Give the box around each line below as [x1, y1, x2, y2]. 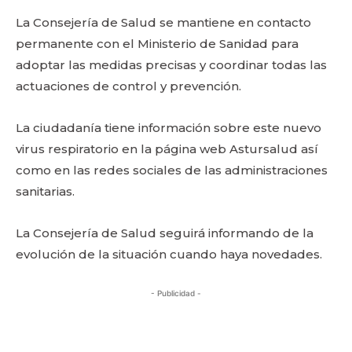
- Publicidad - [151, 288, 201, 298]
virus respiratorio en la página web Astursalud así [16, 141, 318, 156]
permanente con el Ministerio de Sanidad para [16, 36, 299, 51]
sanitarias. [16, 184, 75, 199]
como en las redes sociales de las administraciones [16, 163, 328, 178]
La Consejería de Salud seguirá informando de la [16, 225, 313, 240]
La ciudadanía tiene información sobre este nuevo [16, 120, 321, 135]
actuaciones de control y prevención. [16, 79, 241, 93]
